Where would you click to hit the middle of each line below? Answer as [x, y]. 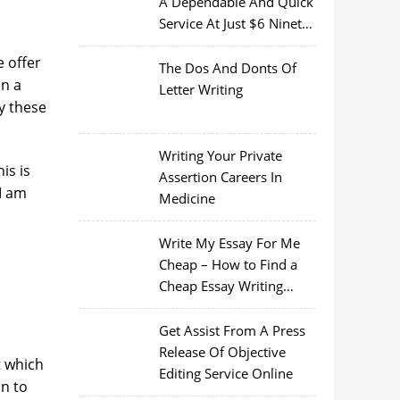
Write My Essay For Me [229, 243]
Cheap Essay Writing [221, 286]
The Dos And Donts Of [227, 68]
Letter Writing [200, 89]
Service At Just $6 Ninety [233, 23]
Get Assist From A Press [232, 330]
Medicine [187, 198]
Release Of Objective [222, 352]
